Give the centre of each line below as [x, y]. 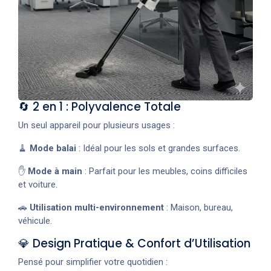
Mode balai [53, 149]
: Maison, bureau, [198, 208]
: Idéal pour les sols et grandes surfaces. [158, 149]
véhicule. [35, 221]
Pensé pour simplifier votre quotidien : [93, 262]
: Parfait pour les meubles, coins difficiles [165, 171]
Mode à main [55, 171]
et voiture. [38, 185]
